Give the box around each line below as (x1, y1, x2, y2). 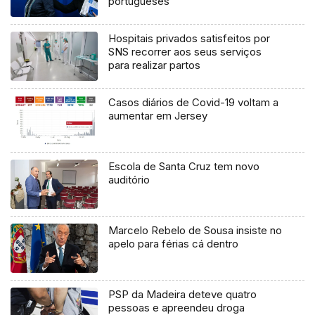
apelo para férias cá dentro (108, 237, 239, 251)
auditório (108, 173, 150, 187)
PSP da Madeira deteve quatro (108, 287, 257, 301)
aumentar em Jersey (108, 109, 208, 123)
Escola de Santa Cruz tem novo (108, 160, 260, 174)
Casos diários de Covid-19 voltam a (108, 96, 279, 110)
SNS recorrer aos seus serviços (108, 45, 262, 59)
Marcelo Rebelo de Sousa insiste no (108, 224, 283, 238)
